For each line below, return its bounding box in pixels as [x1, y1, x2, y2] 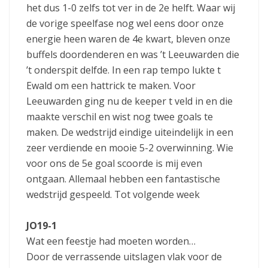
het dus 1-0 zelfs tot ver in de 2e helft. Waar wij [26, 1, 235, 15]
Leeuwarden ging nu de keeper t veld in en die [26, 95, 233, 108]
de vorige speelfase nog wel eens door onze [26, 17, 224, 31]
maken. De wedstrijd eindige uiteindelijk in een [26, 126, 233, 139]
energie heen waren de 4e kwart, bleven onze [26, 32, 230, 46]
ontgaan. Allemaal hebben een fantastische [26, 172, 220, 186]
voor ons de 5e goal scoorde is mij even [26, 157, 202, 170]
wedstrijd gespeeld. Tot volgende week [26, 188, 200, 202]
